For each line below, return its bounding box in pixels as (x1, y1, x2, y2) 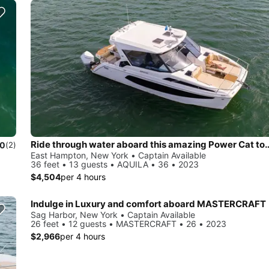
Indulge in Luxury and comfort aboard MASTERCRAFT (31, 198, 266, 210)
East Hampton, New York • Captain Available (31, 150, 206, 161)
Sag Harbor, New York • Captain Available (31, 210, 195, 220)
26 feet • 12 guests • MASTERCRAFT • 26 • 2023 (31, 219, 226, 229)
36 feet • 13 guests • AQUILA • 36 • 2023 (31, 159, 199, 170)
